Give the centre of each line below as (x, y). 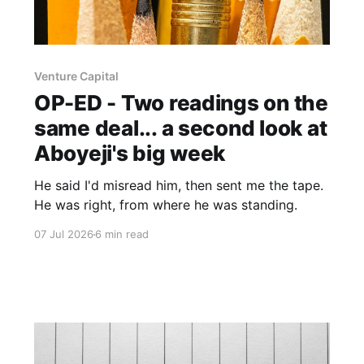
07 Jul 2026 (63, 234)
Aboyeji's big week (130, 154)
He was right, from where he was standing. (165, 205)
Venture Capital (76, 76)
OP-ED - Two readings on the (181, 103)
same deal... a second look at (180, 128)
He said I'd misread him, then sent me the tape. (178, 186)
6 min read (121, 234)
